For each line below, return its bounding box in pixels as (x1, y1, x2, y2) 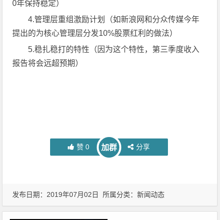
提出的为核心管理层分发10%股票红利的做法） (12, 28, 178, 37)
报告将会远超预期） (12, 58, 83, 67)
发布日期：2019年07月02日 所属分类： (12, 190, 137, 198)
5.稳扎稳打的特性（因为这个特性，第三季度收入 (28, 45, 200, 54)
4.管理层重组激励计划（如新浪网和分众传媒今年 (28, 15, 200, 24)
